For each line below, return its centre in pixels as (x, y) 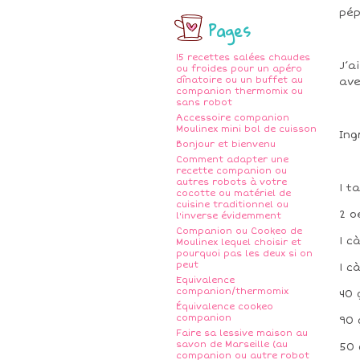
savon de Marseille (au (232, 344)
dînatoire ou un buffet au (239, 80)
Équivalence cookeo (225, 306)
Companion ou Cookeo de (239, 231)
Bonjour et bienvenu (226, 144)
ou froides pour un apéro (239, 68)
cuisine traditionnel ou (232, 204)
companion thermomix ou (239, 91)
